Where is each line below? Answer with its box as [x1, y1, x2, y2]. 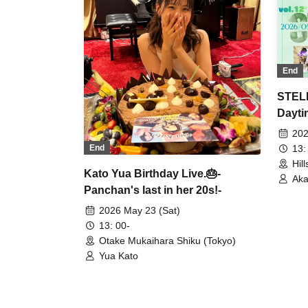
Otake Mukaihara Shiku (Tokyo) [99, 235, 236, 247]
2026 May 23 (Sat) [99, 205, 180, 217]
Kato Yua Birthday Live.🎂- [84, 168, 221, 180]
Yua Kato [99, 250, 138, 262]
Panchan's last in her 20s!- [84, 184, 221, 197]
